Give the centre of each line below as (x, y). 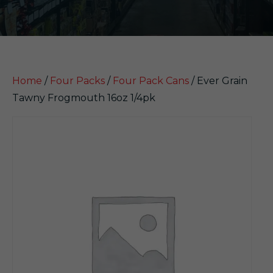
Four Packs (77, 81)
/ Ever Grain (218, 81)
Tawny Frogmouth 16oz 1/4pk (84, 98)
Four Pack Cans (151, 81)
